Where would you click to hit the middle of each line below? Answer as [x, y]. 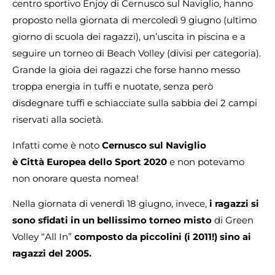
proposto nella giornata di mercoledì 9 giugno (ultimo [134, 20]
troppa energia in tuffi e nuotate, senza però [113, 87]
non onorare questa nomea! [76, 178]
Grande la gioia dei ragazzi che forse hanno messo [126, 70]
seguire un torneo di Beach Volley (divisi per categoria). [137, 53]
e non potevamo [207, 161]
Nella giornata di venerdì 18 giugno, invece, [111, 204]
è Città [28, 161]
